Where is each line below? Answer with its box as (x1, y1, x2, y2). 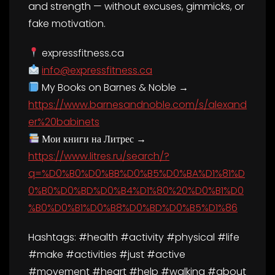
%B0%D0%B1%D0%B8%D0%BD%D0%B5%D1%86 (28, 200, 238, 215)
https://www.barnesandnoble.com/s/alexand (28, 97, 247, 112)
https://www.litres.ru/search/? (28, 149, 169, 163)
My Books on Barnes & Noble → (39, 80, 189, 95)
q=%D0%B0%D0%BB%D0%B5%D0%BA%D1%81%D (28, 166, 245, 180)
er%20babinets (28, 114, 99, 129)
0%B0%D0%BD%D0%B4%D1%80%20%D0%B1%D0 (28, 183, 244, 198)
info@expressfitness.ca (42, 63, 153, 77)
